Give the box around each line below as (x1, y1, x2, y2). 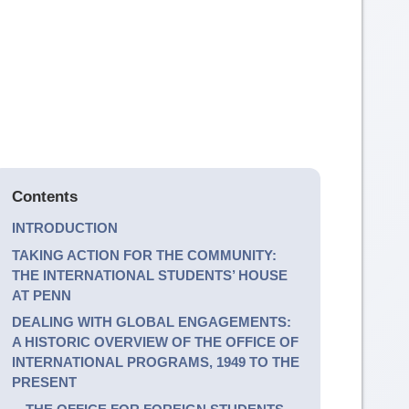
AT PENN (11, 287, 71, 303)
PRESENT (11, 374, 77, 391)
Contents (11, 187, 78, 205)
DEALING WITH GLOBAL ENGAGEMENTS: (11, 314, 291, 330)
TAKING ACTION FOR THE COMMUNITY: (11, 246, 277, 263)
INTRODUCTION (11, 220, 118, 236)
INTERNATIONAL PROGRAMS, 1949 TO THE (11, 354, 299, 371)
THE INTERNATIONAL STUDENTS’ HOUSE (11, 267, 288, 283)
